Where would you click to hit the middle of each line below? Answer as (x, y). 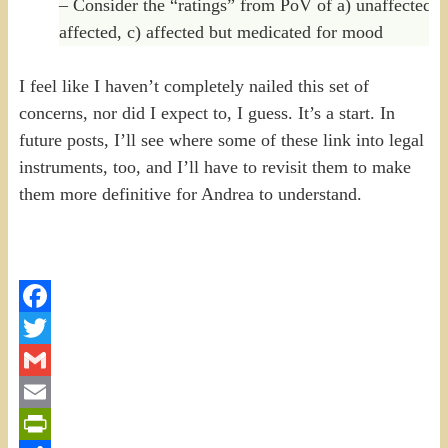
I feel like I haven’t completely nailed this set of (193, 85)
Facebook (53, 327)
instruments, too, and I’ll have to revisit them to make (214, 166)
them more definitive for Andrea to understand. (190, 193)
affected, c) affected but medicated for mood (220, 31)
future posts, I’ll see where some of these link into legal (221, 139)
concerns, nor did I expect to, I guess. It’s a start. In (206, 112)
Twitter (44, 359)
